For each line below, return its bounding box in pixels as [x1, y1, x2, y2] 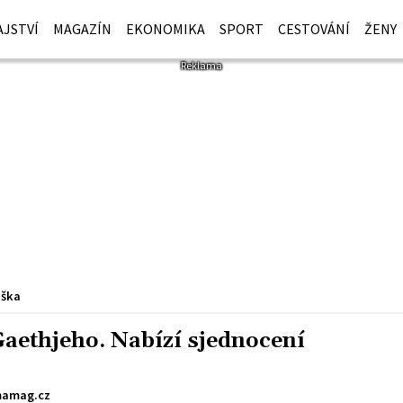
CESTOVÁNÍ [278, 20, 351, 38]
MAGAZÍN [53, 20, 112, 38]
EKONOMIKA [126, 20, 206, 38]
